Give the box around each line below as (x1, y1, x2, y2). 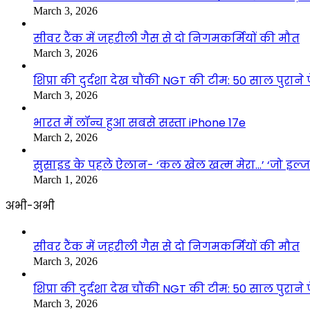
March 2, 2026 (33, 131, 98, 143)
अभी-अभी (6, 197, 55, 214)
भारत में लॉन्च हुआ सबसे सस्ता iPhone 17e (33, 114, 246, 131)
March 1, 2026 (33, 173, 98, 185)
